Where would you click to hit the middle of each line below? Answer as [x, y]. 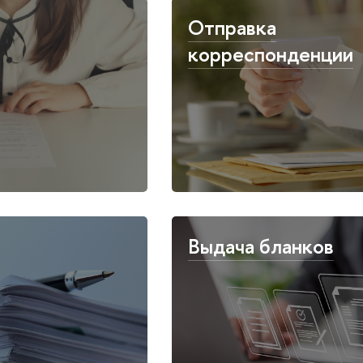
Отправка [232, 28]
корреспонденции [270, 54]
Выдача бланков [261, 246]
